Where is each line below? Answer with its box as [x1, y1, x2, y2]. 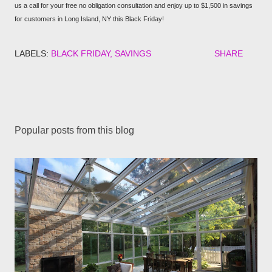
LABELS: [15, 49, 49, 58]
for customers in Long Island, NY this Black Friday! [15, 15, 164, 22]
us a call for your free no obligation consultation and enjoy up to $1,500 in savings [15, 2, 253, 9]
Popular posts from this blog [15, 125, 134, 135]
